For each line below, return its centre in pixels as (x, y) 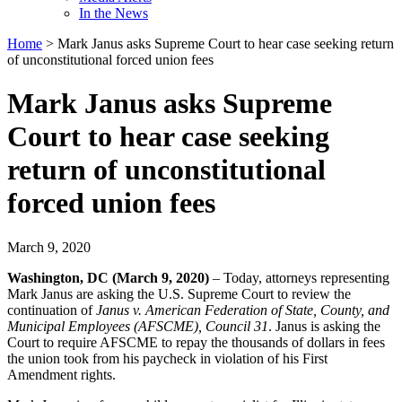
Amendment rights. (61, 374)
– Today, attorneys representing (299, 277)
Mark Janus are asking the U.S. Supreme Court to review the (179, 293)
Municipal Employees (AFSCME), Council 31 (138, 326)
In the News (114, 13)
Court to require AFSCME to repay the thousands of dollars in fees (196, 342)
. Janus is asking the (324, 326)
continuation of (52, 310)
